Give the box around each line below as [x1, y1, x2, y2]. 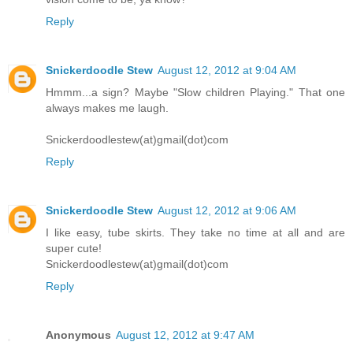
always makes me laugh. [46, 102, 169, 115]
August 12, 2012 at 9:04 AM [158, 64, 296, 77]
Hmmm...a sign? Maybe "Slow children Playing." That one [46, 86, 345, 99]
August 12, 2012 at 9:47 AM [116, 329, 255, 342]
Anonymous [46, 329, 111, 342]
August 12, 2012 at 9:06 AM [158, 204, 296, 217]
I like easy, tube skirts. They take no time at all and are [46, 226, 345, 240]
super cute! [46, 242, 102, 255]
